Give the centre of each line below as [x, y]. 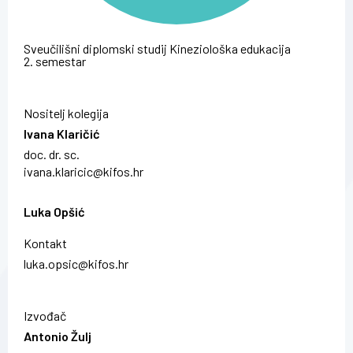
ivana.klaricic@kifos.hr [84, 171]
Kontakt [45, 243]
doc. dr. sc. [52, 154]
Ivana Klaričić [62, 133]
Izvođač [45, 315]
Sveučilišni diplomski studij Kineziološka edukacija [157, 48]
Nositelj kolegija [66, 113]
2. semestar [55, 61]
